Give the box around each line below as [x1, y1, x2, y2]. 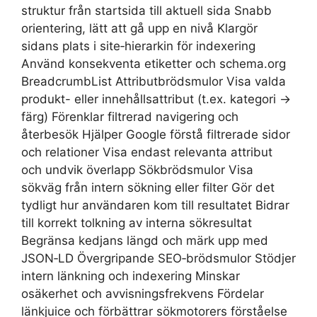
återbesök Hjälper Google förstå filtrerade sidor [21, 127, 290, 142]
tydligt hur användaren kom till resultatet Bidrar [21, 198, 289, 213]
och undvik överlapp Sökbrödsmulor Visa [21, 163, 253, 178]
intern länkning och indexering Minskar [21, 269, 240, 284]
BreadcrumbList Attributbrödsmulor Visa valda [21, 74, 286, 89]
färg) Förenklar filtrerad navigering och [21, 110, 238, 125]
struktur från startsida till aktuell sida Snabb [21, 4, 272, 18]
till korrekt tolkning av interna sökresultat [21, 216, 252, 231]
